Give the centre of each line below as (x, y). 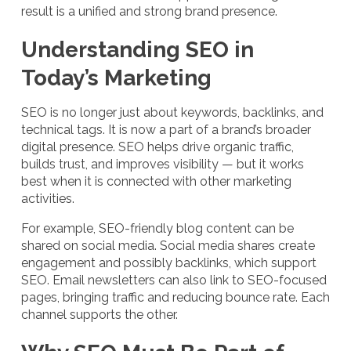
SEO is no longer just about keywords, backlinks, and (172, 112)
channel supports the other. (100, 314)
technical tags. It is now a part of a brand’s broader (166, 129)
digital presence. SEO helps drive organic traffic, (157, 147)
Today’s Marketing (116, 78)
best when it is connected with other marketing (156, 181)
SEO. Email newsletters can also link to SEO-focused (174, 280)
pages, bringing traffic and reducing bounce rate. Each (175, 297)
